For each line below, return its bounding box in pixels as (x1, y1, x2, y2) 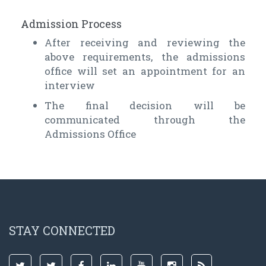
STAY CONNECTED (9, 223, 115, 239)
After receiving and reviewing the (45, 36, 245, 50)
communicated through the (45, 113, 245, 127)
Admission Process (21, 17, 122, 31)
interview (45, 78, 95, 93)
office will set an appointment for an (45, 64, 245, 78)
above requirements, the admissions (45, 50, 245, 64)
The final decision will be (45, 99, 245, 113)
